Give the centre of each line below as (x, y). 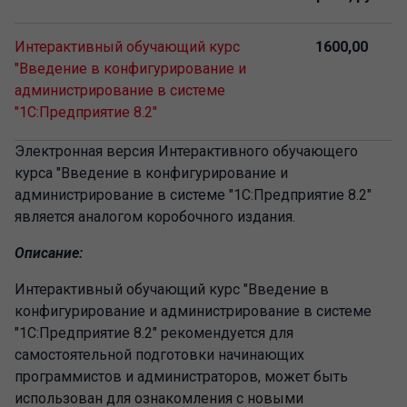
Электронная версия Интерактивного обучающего (186, 151)
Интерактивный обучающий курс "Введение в (172, 289)
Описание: (49, 253)
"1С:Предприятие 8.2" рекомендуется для (154, 333)
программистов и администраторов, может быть (181, 377)
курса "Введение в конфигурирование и (151, 173)
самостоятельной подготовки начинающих (159, 355)
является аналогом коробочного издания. (155, 217)
